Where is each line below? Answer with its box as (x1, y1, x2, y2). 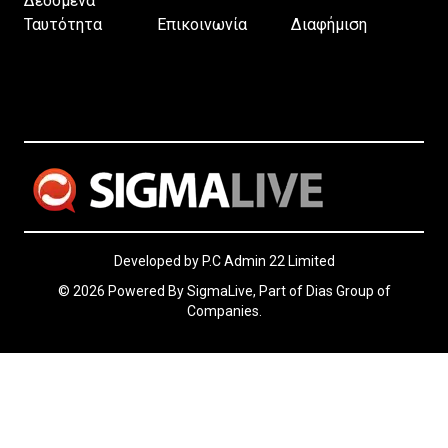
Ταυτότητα (24, 14, 102, 34)
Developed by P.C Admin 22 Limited (113, 252, 335, 269)
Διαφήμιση (290, 14, 367, 34)
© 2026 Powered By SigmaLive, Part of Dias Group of (57, 282, 391, 299)
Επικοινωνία (157, 14, 248, 34)
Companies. (186, 302, 262, 319)
